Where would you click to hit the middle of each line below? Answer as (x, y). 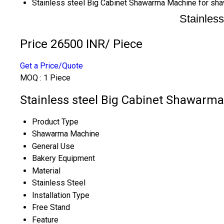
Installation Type (61, 195)
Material (46, 170)
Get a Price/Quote (51, 65)
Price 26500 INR (62, 44)
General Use (53, 146)
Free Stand (51, 207)
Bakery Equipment (63, 158)
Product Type (55, 121)
